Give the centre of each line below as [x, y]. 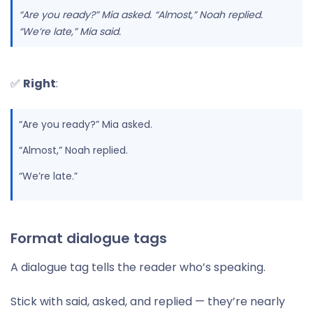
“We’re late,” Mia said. [70, 31]
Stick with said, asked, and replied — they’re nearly [148, 301]
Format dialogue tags [89, 238]
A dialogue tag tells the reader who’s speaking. [138, 267]
